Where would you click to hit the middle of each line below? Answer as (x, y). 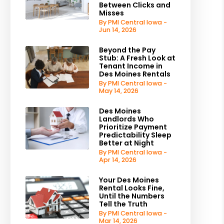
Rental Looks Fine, (131, 188)
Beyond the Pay (127, 50)
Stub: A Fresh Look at (137, 58)
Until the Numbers (131, 196)
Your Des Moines (129, 180)
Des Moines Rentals (134, 74)
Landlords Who (126, 119)
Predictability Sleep (135, 135)
